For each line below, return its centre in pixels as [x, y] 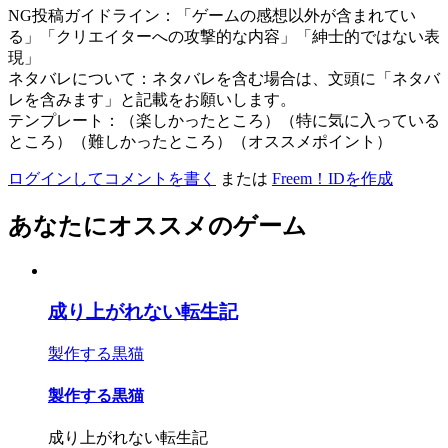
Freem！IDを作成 [332, 179]
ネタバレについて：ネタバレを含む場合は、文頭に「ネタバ [224, 79]
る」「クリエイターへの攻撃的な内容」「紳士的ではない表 [224, 37]
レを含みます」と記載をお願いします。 [152, 100]
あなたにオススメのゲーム [157, 226]
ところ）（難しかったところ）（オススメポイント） [200, 142]
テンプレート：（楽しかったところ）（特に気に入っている [224, 121]
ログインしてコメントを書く [112, 179]
